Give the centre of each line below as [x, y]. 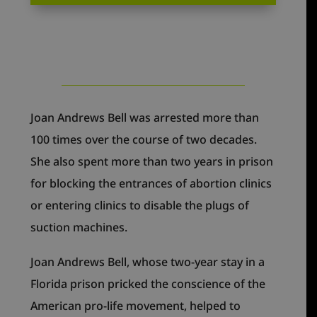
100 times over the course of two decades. [144, 139]
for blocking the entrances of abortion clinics [151, 183]
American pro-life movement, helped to [136, 305]
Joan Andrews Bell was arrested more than [145, 117]
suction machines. [79, 227]
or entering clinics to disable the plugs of [140, 205]
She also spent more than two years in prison [152, 161]
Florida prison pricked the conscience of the [148, 283]
